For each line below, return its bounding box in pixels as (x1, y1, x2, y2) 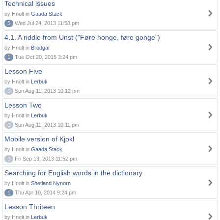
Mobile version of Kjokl (4, 135, 74, 143)
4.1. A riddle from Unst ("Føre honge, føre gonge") (4, 33, 160, 41)
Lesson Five (4, 67, 42, 75)
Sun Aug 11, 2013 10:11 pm (13, 122, 79, 128)
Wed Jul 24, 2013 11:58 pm (13, 20, 79, 26)
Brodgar (31, 45, 50, 51)
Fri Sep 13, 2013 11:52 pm (13, 156, 77, 162)
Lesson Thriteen (4, 203, 55, 211)
